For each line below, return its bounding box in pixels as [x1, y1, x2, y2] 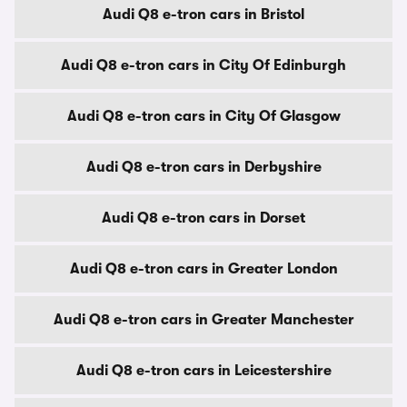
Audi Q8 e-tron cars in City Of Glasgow [66, 108, 341, 124]
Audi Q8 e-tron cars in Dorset [102, 210, 305, 226]
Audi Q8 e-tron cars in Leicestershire [75, 362, 332, 379]
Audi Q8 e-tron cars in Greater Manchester [53, 312, 354, 328]
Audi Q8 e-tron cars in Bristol [103, 6, 304, 23]
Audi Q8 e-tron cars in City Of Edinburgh [61, 57, 346, 74]
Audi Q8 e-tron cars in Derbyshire [85, 159, 322, 175]
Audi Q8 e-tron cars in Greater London [69, 261, 338, 277]
